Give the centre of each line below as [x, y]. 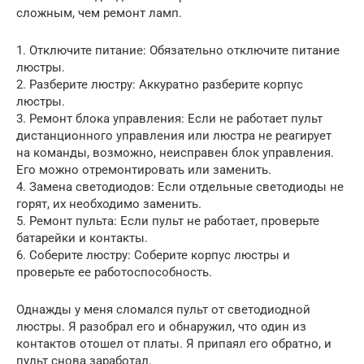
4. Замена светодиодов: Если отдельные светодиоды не [180, 187]
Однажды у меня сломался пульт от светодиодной [163, 310]
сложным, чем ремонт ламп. [99, 13]
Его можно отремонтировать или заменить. [144, 170]
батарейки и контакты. [82, 238]
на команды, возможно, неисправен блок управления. [175, 153]
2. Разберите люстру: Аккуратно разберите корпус [160, 85]
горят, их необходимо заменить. [109, 204]
